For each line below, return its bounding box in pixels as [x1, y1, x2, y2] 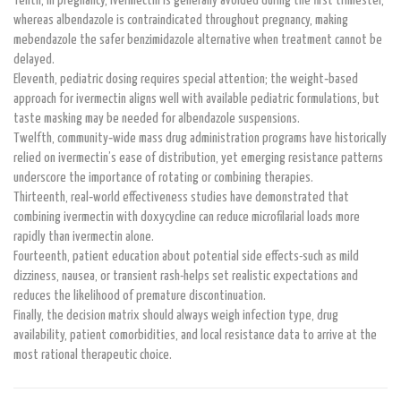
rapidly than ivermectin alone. [13, 229, 154, 243]
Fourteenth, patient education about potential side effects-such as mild [13, 249, 359, 263]
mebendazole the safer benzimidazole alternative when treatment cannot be [13, 32, 382, 47]
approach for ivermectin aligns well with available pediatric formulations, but [13, 91, 380, 106]
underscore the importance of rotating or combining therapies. [13, 170, 313, 184]
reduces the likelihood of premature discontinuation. [13, 288, 266, 303]
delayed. [13, 52, 55, 66]
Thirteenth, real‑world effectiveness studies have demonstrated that [13, 190, 349, 204]
